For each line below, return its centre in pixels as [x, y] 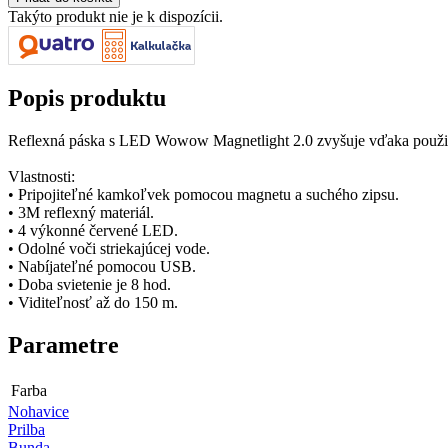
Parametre [63, 344]
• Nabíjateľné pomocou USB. [102, 266]
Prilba [26, 429]
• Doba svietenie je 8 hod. [89, 284]
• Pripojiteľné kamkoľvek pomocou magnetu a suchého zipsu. [203, 194]
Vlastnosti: [41, 176]
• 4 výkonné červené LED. [93, 230]
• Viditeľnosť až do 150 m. [93, 302]
